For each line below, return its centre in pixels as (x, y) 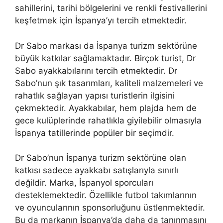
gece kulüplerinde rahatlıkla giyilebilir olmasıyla (108, 120)
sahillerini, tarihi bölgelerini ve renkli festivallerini (111, 8)
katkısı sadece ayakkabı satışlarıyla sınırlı (97, 170)
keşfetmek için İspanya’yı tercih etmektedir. (101, 21)
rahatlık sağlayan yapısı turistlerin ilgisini (95, 95)
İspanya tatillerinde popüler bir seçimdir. (95, 133)
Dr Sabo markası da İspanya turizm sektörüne (106, 46)
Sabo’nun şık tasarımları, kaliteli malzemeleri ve (109, 83)
